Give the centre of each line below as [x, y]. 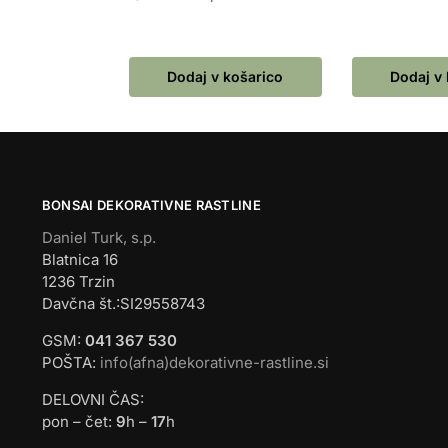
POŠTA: [70, 363]
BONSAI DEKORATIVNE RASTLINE [151, 204]
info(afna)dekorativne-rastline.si [214, 363]
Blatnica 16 [79, 260]
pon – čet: [78, 422]
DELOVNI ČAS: [92, 400]
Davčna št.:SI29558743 [123, 304]
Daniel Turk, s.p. [98, 238]
